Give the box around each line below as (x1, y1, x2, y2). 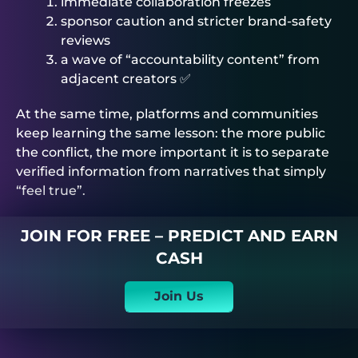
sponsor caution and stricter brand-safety (61, 13, 332, 29)
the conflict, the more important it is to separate (16, 144, 329, 160)
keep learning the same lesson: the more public (16, 125, 325, 141)
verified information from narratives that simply (16, 163, 326, 179)
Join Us (154, 288, 204, 304)
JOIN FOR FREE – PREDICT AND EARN (20, 225, 338, 245)
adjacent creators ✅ (61, 70, 191, 86)
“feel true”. (16, 182, 86, 198)
